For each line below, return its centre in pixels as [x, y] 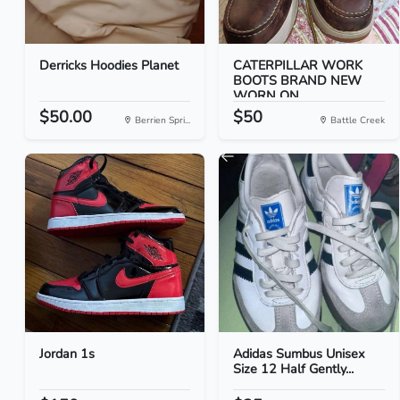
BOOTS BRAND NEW [298, 80]
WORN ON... [271, 96]
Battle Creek [356, 120]
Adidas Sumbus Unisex [300, 354]
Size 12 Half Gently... [294, 369]
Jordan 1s [67, 354]
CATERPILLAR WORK [298, 65]
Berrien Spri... [162, 120]
